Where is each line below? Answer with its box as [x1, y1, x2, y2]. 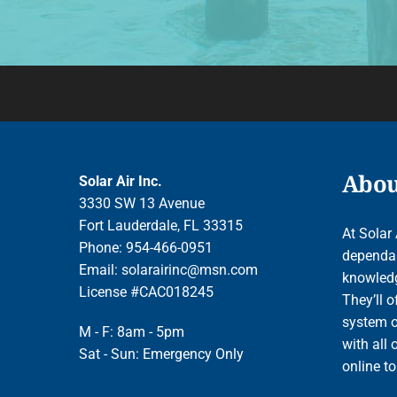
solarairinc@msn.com [121, 261, 259, 278]
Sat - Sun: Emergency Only [79, 345, 245, 362]
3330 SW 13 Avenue [79, 194, 206, 212]
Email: [79, 261, 122, 278]
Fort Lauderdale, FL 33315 [79, 216, 244, 234]
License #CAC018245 [79, 283, 214, 300]
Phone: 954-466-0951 [79, 238, 214, 256]
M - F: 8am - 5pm [79, 323, 185, 340]
